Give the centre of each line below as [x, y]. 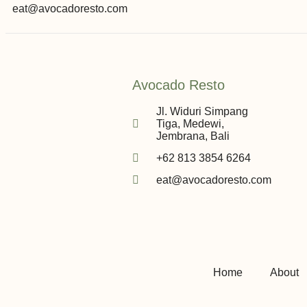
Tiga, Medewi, [190, 123]
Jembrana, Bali [193, 136]
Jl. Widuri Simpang [202, 111]
